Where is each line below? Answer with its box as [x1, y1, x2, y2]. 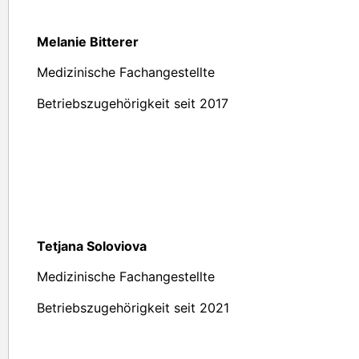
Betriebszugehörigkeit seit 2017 [37, 95, 228, 111]
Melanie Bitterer [37, 33, 139, 50]
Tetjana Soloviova [37, 238, 147, 255]
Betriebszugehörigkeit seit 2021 [37, 299, 229, 316]
